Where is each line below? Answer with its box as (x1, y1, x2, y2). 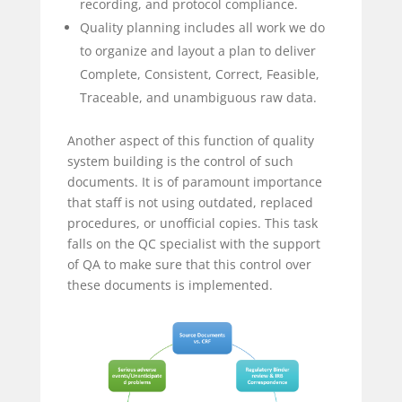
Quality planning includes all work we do (79, 18, 325, 36)
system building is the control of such (66, 152, 293, 170)
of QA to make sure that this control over (66, 255, 311, 273)
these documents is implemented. (66, 275, 273, 293)
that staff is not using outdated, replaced (66, 193, 313, 211)
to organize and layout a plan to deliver (79, 41, 316, 59)
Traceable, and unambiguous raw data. (79, 88, 317, 106)
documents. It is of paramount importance (66, 172, 322, 190)
